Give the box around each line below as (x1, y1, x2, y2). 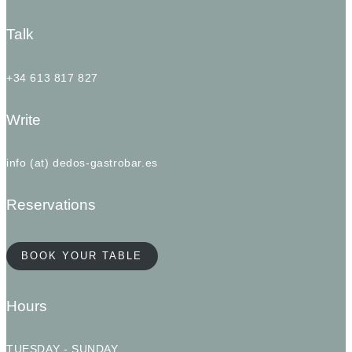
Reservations (6, 196, 96, 214)
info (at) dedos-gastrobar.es (6, 156, 158, 170)
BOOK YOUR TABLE (21, 250, 143, 262)
